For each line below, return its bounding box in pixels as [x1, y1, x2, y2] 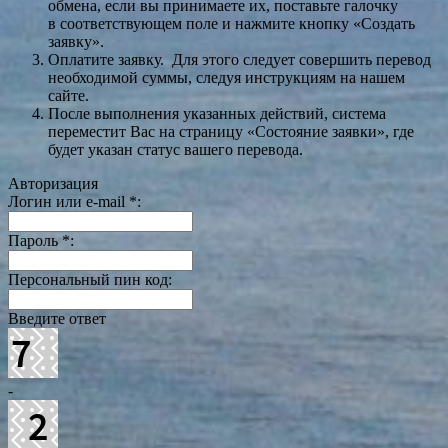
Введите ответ [8, 310, 106, 328]
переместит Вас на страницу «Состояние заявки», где [48, 123, 414, 141]
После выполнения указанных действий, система [48, 105, 386, 123]
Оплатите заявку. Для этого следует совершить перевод [48, 51, 431, 69]
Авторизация [8, 175, 98, 193]
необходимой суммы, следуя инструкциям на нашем [48, 69, 405, 87]
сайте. [48, 87, 89, 105]
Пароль [8, 232, 62, 250]
